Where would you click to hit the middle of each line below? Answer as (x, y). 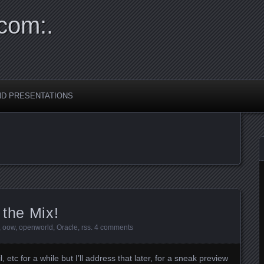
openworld (36, 227)
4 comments (114, 227)
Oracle (67, 227)
